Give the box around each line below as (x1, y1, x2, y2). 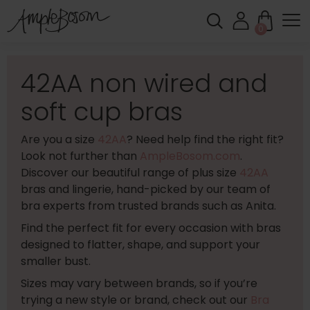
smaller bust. (21, 253, 91, 269)
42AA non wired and (21, 66, 267, 101)
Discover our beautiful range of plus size (21, 165, 239, 181)
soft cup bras (21, 94, 183, 129)
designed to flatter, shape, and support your (21, 237, 260, 253)
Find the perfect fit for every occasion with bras (21, 220, 281, 236)
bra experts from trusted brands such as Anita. (21, 198, 276, 214)
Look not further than (21, 148, 140, 164)
